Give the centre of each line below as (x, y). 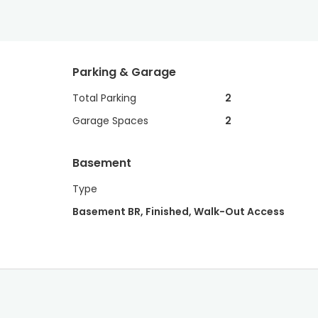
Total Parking (104, 98)
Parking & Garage (124, 72)
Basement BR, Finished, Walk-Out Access (179, 212)
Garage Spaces (110, 121)
